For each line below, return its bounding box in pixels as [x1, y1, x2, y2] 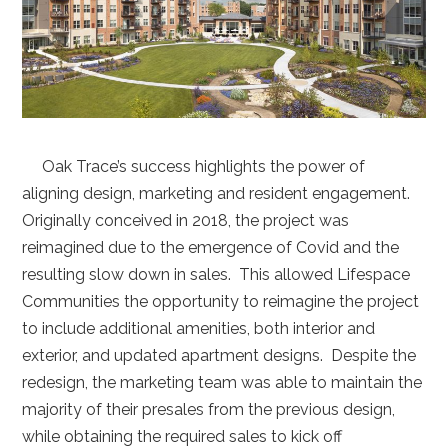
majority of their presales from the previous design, [22, 399, 396, 419]
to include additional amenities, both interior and [22, 318, 376, 338]
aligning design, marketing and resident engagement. [22, 183, 415, 203]
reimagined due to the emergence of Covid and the [22, 237, 400, 257]
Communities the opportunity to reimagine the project [22, 291, 420, 311]
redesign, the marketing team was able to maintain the [22, 372, 423, 392]
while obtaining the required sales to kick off [22, 426, 343, 446]
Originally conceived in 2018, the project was [22, 210, 350, 230]
